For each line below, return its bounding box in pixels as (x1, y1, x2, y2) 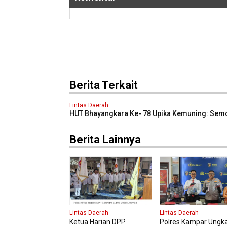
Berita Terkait (69, 79, 138, 92)
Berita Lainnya (69, 133, 141, 146)
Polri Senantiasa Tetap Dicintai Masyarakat (69, 118, 210, 126)
